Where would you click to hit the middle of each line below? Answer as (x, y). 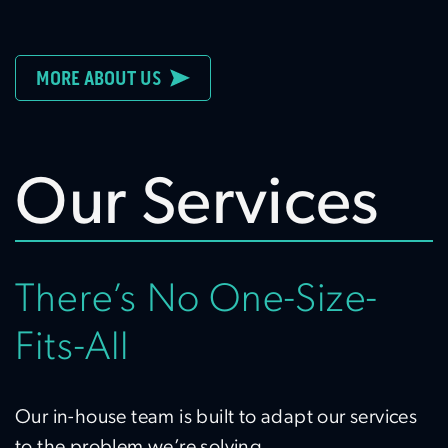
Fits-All (72, 349)
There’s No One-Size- (196, 301)
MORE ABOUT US (103, 78)
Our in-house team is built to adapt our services (216, 418)
